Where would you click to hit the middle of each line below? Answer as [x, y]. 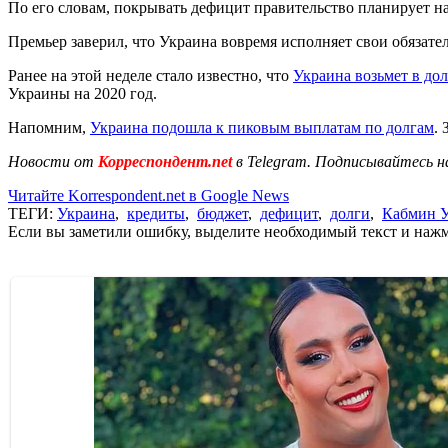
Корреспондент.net [165, 161]
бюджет [222, 213]
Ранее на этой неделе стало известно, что [150, 75]
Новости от [51, 161]
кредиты [156, 213]
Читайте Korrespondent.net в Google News [148, 195]
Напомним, [49, 127]
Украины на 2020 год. [82, 93]
